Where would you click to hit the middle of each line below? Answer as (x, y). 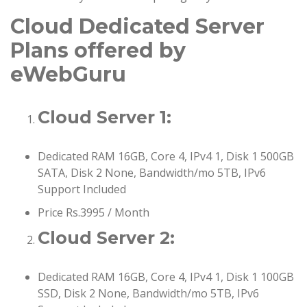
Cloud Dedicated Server (137, 27)
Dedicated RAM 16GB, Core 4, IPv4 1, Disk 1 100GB (166, 277)
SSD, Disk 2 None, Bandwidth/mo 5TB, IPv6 (148, 294)
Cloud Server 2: (106, 238)
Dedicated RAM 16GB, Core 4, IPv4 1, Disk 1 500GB (166, 157)
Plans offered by (98, 51)
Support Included (82, 189)
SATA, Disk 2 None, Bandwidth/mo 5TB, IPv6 (152, 173)
